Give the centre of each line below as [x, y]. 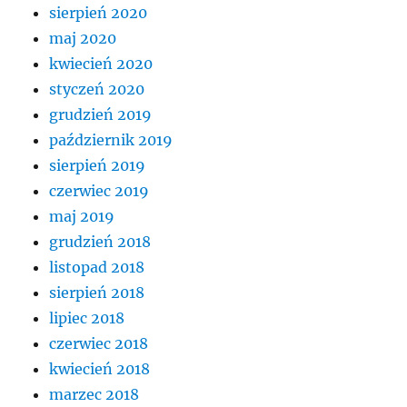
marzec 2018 [94, 394]
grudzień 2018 [100, 241]
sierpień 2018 [97, 292]
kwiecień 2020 [101, 63]
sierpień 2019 [98, 165]
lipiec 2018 [87, 318]
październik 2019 [111, 139]
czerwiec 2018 [99, 343]
